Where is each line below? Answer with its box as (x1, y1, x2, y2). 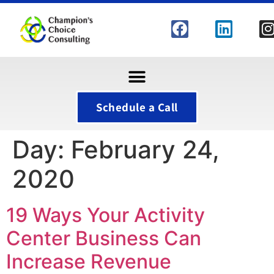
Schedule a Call (96, 100, 178, 114)
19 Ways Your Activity (6, 203, 205, 227)
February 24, (71, 135, 220, 165)
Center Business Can (6, 226, 201, 250)
